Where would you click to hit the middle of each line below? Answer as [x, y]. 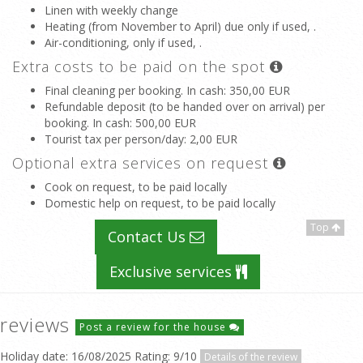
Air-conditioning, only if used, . [123, 43]
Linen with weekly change [111, 10]
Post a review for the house [154, 327]
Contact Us [149, 237]
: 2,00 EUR [211, 139]
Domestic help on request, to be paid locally [160, 203]
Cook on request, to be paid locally [136, 187]
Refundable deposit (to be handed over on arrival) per [185, 107]
